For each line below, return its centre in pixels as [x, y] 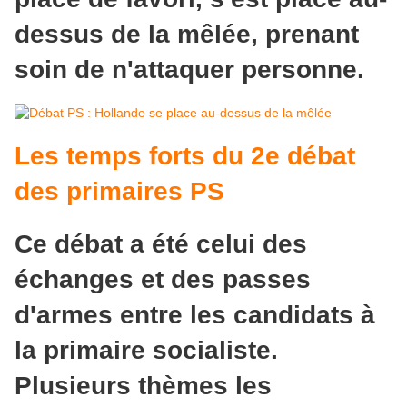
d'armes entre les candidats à [195, 315]
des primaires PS [119, 192]
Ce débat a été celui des [161, 244]
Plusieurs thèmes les [143, 386]
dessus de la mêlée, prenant [187, 34]
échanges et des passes [163, 280]
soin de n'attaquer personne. [189, 69]
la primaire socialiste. [146, 351]
